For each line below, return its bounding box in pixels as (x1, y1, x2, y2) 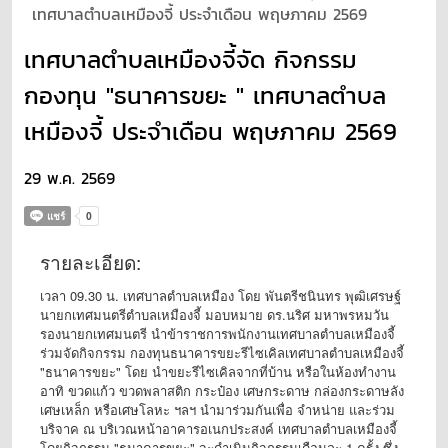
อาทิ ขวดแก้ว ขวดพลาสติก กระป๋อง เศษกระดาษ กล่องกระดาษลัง (40, 380, 404, 400)
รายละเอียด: (40, 247, 141, 275)
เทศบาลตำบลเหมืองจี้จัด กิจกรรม (24, 41, 357, 77)
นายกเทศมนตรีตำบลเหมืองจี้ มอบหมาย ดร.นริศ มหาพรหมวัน (40, 304, 389, 324)
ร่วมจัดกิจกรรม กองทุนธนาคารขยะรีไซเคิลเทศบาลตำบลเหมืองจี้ (40, 342, 404, 362)
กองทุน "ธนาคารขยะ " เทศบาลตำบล (24, 77, 386, 113)
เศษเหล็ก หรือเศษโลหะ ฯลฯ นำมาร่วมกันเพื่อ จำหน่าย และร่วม (40, 399, 395, 419)
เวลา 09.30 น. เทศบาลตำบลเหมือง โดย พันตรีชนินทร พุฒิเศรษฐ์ (40, 285, 401, 305)
